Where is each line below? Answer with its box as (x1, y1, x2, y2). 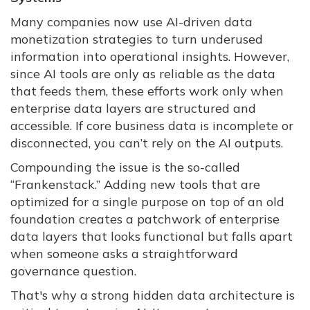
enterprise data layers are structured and (10, 100, 256, 117)
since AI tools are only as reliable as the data (10, 66, 275, 82)
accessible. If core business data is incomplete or (10, 118, 293, 134)
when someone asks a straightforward (10, 246, 238, 262)
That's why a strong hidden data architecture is (10, 287, 295, 304)
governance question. (10, 263, 136, 280)
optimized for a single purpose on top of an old (10, 194, 284, 210)
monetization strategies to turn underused (10, 31, 263, 48)
